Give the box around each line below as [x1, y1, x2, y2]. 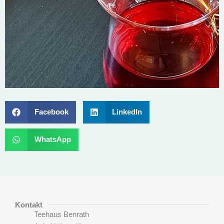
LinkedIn [112, 107, 142, 116]
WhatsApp [34, 135, 71, 144]
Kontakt [15, 200, 42, 209]
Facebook [34, 107, 68, 116]
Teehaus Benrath [33, 210, 89, 218]
